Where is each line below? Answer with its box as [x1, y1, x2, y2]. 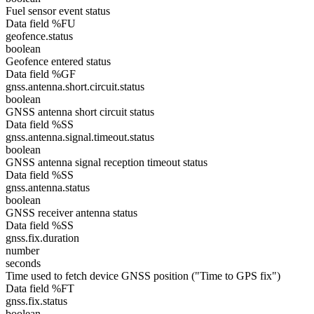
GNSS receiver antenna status [6, 207, 137, 219]
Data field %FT [6, 282, 74, 294]
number [6, 245, 39, 257]
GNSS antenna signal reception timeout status [6, 156, 207, 168]
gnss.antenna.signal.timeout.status [6, 131, 154, 143]
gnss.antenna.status [6, 182, 90, 193]
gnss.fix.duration [6, 232, 79, 244]
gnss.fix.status [6, 295, 67, 307]
